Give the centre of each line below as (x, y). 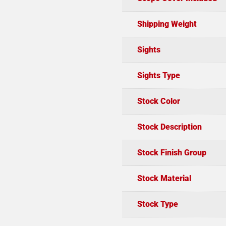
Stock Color (158, 101)
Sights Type (158, 75)
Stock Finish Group (172, 152)
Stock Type (157, 204)
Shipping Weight (167, 24)
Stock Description (169, 127)
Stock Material (164, 178)
